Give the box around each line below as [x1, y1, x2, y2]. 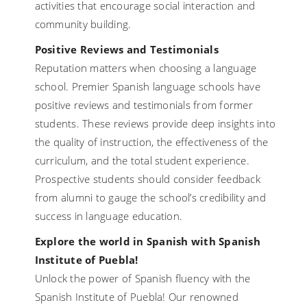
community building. [34, 17, 132, 32]
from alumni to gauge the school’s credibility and [34, 191, 266, 205]
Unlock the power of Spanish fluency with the [34, 271, 251, 286]
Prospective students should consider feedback [34, 172, 260, 186]
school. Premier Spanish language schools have [34, 79, 260, 94]
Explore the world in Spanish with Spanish [34, 234, 260, 249]
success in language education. [34, 209, 183, 223]
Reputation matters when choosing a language [34, 61, 257, 75]
